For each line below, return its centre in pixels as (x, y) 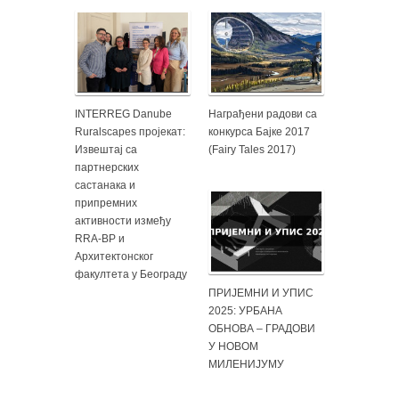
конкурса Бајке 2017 (259, 131)
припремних (106, 203)
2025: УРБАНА (245, 310)
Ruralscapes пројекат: (130, 131)
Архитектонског (114, 256)
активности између (123, 220)
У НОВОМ (233, 346)
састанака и (105, 185)
